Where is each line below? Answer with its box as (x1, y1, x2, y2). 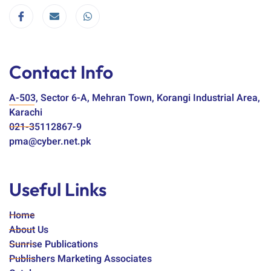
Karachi (9, 105, 42, 120)
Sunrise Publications (9, 237, 98, 252)
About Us (9, 222, 48, 237)
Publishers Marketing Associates (9, 251, 152, 266)
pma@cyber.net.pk (9, 134, 91, 149)
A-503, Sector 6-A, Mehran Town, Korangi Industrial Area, (9, 90, 260, 105)
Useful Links (9, 177, 106, 201)
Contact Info (9, 60, 113, 83)
